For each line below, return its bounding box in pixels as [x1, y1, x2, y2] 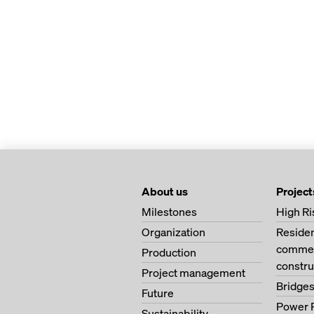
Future [142, 285, 174, 301]
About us [142, 184, 188, 199]
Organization [142, 224, 205, 240]
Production [142, 245, 196, 260]
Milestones [142, 204, 197, 219]
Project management [142, 265, 245, 280]
